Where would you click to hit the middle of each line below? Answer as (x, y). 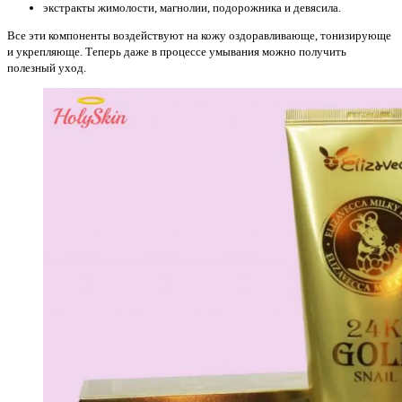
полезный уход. (48, 67)
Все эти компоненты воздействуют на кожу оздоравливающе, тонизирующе (199, 35)
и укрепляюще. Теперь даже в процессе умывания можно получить (177, 51)
